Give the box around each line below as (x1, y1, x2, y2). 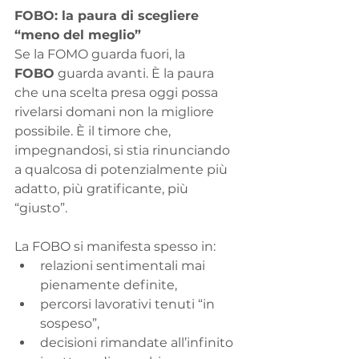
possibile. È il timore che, (14, 123, 174, 139)
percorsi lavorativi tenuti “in (40, 296, 218, 313)
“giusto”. (14, 200, 67, 216)
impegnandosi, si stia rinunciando (14, 143, 233, 159)
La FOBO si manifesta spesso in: (14, 239, 216, 255)
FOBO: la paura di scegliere (14, 8, 203, 24)
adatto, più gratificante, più (14, 181, 192, 197)
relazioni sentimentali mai (40, 258, 208, 274)
